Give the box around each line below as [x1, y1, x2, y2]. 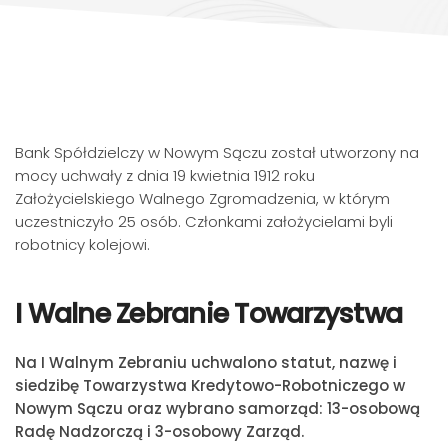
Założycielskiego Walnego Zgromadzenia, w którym [15, 188, 390, 209]
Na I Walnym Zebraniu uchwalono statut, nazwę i [15, 352, 397, 373]
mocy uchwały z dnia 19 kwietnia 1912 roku [15, 165, 315, 186]
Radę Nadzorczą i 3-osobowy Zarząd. [15, 421, 304, 442]
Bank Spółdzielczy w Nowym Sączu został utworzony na [15, 142, 419, 163]
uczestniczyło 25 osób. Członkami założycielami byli [15, 211, 393, 232]
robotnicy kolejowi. [15, 234, 150, 255]
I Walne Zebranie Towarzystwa [15, 294, 402, 333]
